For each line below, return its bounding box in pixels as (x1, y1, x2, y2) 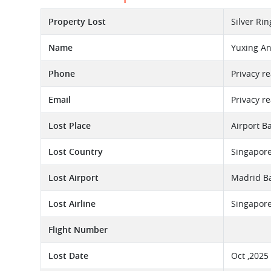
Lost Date (48, 250, 88, 261)
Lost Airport (48, 172, 99, 183)
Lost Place (48, 120, 91, 131)
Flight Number (48, 224, 108, 235)
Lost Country (48, 146, 103, 157)
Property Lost (48, 16, 106, 27)
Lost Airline (48, 198, 96, 209)
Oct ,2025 (231, 250, 269, 261)
